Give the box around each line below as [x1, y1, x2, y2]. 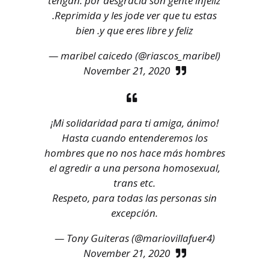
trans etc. [113, 176, 156, 190]
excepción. [111, 206, 158, 220]
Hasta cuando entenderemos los [61, 131, 208, 145]
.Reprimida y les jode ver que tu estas [52, 8, 217, 23]
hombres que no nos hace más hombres [44, 146, 225, 160]
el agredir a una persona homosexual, [49, 161, 220, 175]
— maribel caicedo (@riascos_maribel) [49, 49, 220, 63]
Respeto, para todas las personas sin [52, 191, 217, 205]
